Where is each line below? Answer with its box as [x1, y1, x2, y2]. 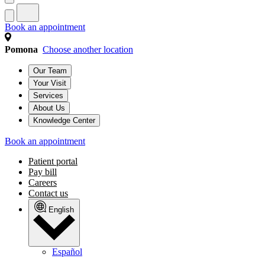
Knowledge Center [33, 116, 95, 125]
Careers [28, 177, 57, 188]
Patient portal [28, 156, 77, 167]
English [49, 205, 74, 215]
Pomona [5, 44, 38, 55]
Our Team [33, 66, 67, 76]
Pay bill [28, 167, 57, 177]
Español [52, 247, 82, 257]
